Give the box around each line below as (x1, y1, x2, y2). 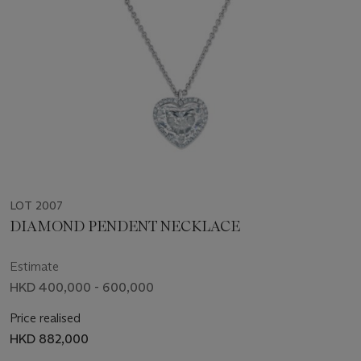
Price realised (10, 310, 81, 326)
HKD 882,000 (10, 331, 89, 347)
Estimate (10, 259, 59, 275)
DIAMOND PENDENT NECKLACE (10, 218, 240, 236)
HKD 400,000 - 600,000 (10, 280, 154, 296)
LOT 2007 (10, 198, 63, 214)
